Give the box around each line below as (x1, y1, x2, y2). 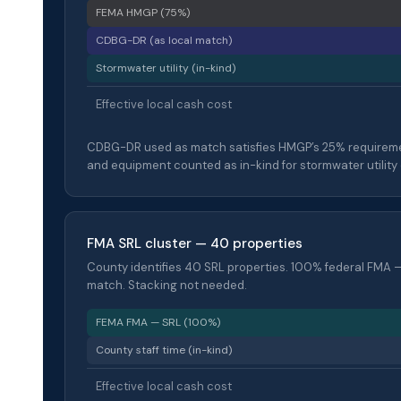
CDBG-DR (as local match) (96, 32, 232, 47)
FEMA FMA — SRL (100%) (96, 314, 220, 329)
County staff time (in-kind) (96, 342, 232, 357)
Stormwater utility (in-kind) (96, 60, 235, 75)
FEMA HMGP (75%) (96, 4, 190, 20)
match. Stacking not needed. (87, 277, 247, 293)
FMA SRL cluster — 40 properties (87, 234, 303, 252)
